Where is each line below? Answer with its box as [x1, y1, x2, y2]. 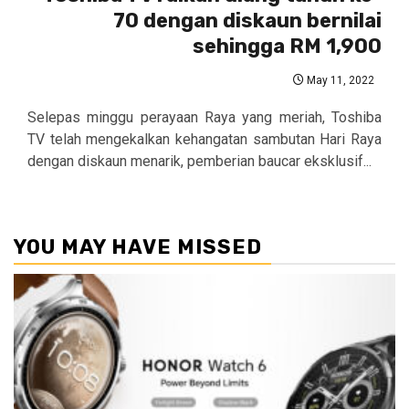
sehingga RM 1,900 [193, 33, 382, 58]
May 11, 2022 [304, 73, 374, 87]
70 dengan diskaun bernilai [113, 7, 382, 33]
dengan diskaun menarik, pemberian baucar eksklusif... [27, 152, 372, 170]
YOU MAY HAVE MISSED [14, 234, 262, 259]
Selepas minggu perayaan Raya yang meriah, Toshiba [27, 108, 382, 126]
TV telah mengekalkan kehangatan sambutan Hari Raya [27, 130, 382, 148]
